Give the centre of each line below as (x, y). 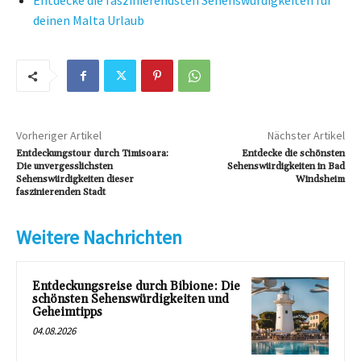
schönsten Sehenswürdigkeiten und (131, 299)
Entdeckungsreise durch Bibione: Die (136, 286)
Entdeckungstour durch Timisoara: (92, 154)
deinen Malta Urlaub (89, 20)
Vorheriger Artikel (59, 135)
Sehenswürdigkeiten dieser (75, 179)
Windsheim (320, 179)
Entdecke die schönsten (293, 154)
